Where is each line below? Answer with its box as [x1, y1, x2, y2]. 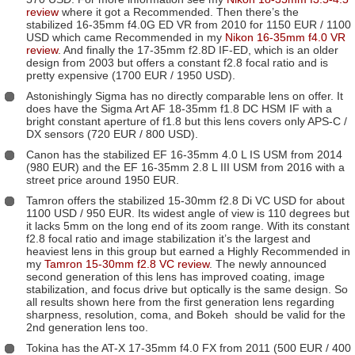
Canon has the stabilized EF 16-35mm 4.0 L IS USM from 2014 [26, 147, 342, 161]
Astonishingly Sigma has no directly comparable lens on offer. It [26, 89, 343, 102]
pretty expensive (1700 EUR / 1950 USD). [26, 68, 235, 82]
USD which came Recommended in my [26, 30, 225, 44]
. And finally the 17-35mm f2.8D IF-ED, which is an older [58, 43, 338, 56]
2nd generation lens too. [26, 320, 148, 334]
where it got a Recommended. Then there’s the [59, 5, 299, 18]
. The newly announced [209, 257, 326, 270]
